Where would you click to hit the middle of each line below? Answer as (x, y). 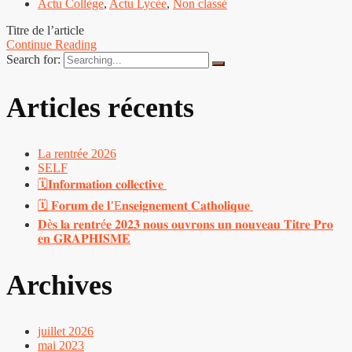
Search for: (35, 60)
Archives (59, 285)
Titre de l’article (45, 31)
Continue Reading (51, 45)
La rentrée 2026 (77, 154)
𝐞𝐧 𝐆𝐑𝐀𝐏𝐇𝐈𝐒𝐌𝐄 (84, 239)
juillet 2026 (66, 331)
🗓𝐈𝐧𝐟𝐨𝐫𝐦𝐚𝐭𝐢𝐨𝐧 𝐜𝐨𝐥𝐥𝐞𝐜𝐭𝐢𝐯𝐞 (102, 185)
